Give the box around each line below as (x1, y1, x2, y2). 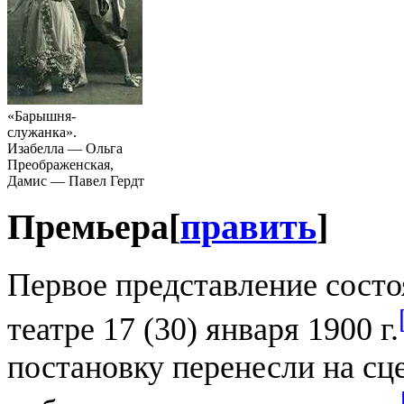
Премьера (7, 207, 169, 248)
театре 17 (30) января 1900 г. (7, 311, 399, 348)
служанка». (7, 124, 77, 140)
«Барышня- (7, 107, 76, 124)
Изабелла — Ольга (7, 140, 123, 156)
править (180, 207, 317, 248)
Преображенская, (7, 156, 114, 172)
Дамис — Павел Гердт (7, 172, 144, 188)
